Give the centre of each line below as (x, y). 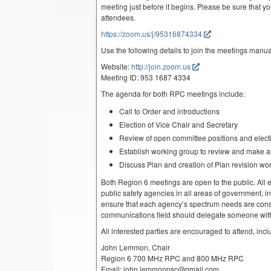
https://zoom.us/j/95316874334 (152, 34)
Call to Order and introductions (170, 111)
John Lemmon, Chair (136, 247)
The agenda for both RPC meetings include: (173, 94)
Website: (116, 67)
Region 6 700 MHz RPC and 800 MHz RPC (173, 258)
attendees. (119, 18)
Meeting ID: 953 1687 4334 (146, 77)
